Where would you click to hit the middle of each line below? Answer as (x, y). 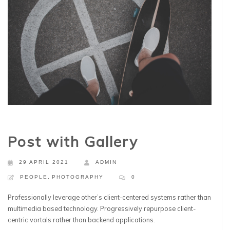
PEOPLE (34, 177)
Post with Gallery (73, 141)
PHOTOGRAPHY (78, 177)
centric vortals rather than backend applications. (81, 219)
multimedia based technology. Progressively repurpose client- (102, 208)
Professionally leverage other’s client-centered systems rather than (109, 197)
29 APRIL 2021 (44, 162)
